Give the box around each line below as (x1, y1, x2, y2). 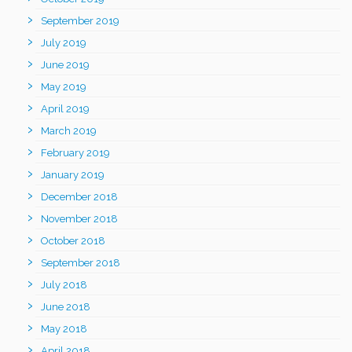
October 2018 (41, 234, 105, 247)
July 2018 (41, 278, 87, 291)
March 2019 (41, 124, 97, 137)
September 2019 (41, 14, 119, 27)
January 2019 (41, 168, 104, 181)
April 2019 (41, 102, 90, 115)
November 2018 (41, 212, 118, 225)
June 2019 (41, 58, 90, 71)
